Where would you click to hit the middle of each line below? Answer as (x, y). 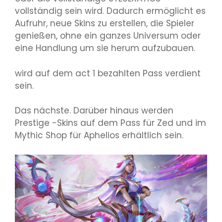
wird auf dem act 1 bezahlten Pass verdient (108, 73)
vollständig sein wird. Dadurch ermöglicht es (110, 11)
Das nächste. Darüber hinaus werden (94, 111)
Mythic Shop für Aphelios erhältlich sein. (99, 136)
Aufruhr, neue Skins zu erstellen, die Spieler (105, 24)
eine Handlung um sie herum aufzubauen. (105, 48)
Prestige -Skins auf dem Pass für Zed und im (111, 123)
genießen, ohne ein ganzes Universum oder (108, 36)
